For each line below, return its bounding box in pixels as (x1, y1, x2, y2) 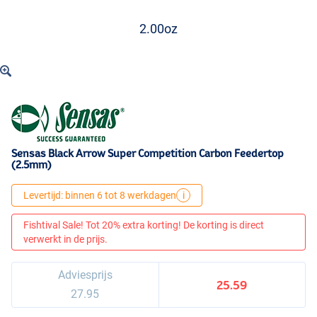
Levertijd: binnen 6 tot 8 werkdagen (23, 190, 176, 202)
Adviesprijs (57, 268, 113, 282)
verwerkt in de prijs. (23, 234, 108, 246)
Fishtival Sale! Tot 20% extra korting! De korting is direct (23, 219, 264, 231)
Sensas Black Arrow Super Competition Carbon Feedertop (11, 147, 284, 160)
